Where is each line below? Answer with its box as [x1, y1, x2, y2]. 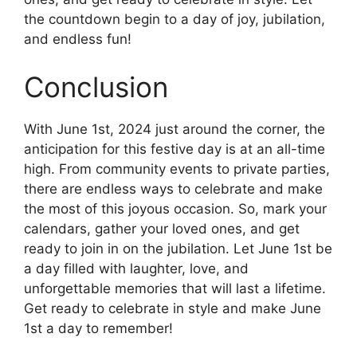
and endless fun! [24, 31, 131, 48]
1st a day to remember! [24, 320, 173, 336]
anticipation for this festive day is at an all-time [24, 140, 325, 157]
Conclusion [24, 69, 168, 104]
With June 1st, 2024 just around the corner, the [24, 120, 325, 137]
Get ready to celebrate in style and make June [24, 300, 321, 316]
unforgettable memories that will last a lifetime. [24, 280, 326, 296]
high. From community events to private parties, [24, 160, 330, 177]
